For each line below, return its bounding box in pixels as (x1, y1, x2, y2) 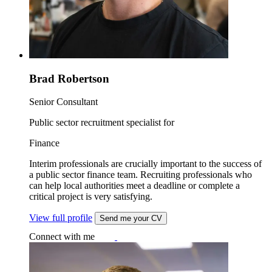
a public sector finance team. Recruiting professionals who (29, 169, 252, 180)
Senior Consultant (29, 97, 98, 107)
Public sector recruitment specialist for (29, 117, 174, 128)
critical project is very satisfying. (29, 191, 152, 202)
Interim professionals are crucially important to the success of (29, 158, 262, 169)
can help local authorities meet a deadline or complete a (29, 180, 240, 191)
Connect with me (29, 231, 95, 242)
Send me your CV (100, 214, 162, 223)
